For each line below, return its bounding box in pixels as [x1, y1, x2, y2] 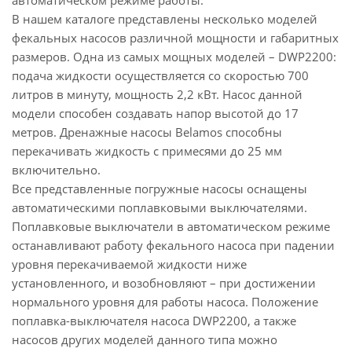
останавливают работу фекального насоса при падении [12, 237, 335, 253]
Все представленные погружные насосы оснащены [12, 181, 307, 196]
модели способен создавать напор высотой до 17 [12, 105, 299, 121]
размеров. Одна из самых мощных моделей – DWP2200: [12, 49, 336, 64]
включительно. [12, 162, 101, 178]
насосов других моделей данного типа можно [12, 332, 277, 347]
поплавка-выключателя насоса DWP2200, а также [12, 313, 296, 328]
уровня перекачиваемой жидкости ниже [12, 256, 247, 272]
